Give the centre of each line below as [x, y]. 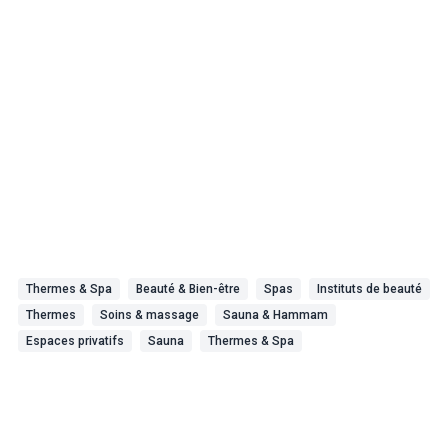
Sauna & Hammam [275, 315]
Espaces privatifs [75, 341]
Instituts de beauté [369, 289]
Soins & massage [149, 315]
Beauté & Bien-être [188, 289]
